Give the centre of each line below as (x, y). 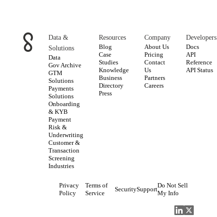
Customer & (64, 143)
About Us (157, 47)
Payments (61, 88)
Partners (155, 78)
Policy (67, 193)
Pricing (154, 54)
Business (110, 78)
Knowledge (114, 70)
